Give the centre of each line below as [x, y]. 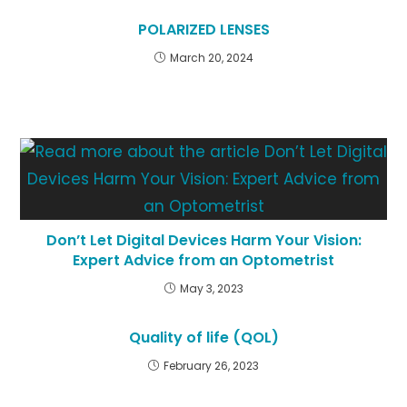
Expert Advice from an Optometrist [203, 260]
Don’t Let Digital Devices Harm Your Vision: [203, 240]
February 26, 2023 [211, 366]
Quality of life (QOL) [203, 338]
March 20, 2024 [211, 58]
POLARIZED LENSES [203, 30]
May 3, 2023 [211, 288]
